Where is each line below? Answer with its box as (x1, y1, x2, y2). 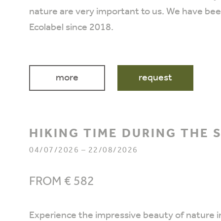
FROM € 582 (29, 176, 94, 188)
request (139, 73, 172, 83)
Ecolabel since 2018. (29, 23, 115, 33)
